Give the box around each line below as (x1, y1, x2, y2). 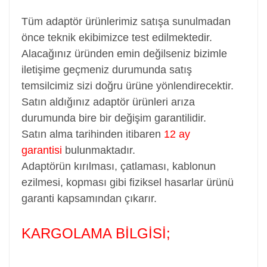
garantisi (21, 144, 62, 156)
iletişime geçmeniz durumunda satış (21, 64, 192, 76)
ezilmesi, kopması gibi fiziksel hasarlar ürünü (21, 176, 234, 188)
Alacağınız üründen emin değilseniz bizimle (21, 48, 227, 60)
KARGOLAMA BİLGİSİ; (21, 225, 170, 241)
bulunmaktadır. (62, 144, 135, 156)
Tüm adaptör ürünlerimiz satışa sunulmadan (21, 15, 231, 27)
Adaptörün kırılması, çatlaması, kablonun (21, 160, 216, 172)
